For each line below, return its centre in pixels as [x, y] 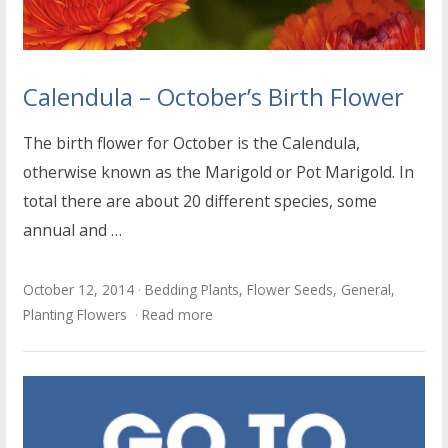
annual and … [73, 230]
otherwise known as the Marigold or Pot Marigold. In [219, 172]
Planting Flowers [75, 315]
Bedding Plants [192, 290]
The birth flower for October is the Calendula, [192, 143]
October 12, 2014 [79, 290]
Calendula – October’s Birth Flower [214, 97]
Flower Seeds [290, 290]
